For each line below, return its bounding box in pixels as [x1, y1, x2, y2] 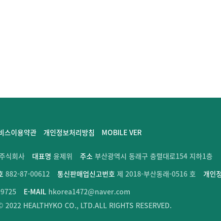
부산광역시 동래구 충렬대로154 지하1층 [93, 151, 213, 161]
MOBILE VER [102, 127, 142, 137]
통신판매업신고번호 [57, 169, 115, 179]
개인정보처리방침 [43, 127, 95, 137]
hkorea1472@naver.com [46, 186, 130, 196]
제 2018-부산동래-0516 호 [115, 169, 196, 179]
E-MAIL [24, 186, 46, 196]
